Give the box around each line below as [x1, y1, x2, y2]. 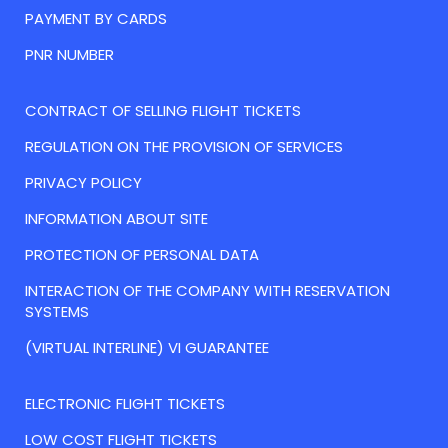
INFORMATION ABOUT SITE [25, 207, 208, 229]
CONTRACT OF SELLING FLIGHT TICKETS [25, 99, 301, 121]
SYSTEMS [25, 300, 89, 322]
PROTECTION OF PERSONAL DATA [25, 243, 259, 265]
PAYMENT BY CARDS [25, 7, 167, 29]
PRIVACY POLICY [25, 171, 142, 193]
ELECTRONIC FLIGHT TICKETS [25, 392, 225, 414]
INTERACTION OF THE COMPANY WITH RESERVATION [25, 279, 390, 301]
